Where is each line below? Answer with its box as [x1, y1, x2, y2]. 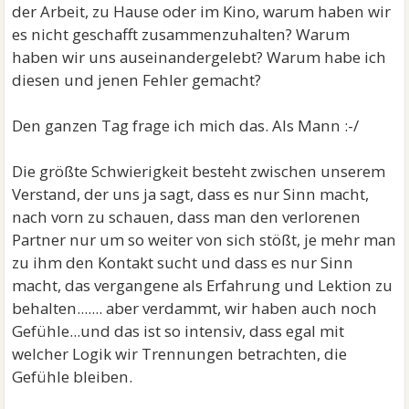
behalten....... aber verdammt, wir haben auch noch [12, 298, 378, 319]
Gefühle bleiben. [12, 366, 133, 387]
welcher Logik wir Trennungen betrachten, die [12, 343, 348, 364]
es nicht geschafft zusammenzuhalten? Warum [12, 24, 351, 45]
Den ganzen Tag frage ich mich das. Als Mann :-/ [12, 115, 360, 136]
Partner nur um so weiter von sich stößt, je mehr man [12, 229, 397, 250]
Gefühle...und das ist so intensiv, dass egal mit [12, 320, 345, 341]
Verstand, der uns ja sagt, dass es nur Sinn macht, [12, 184, 370, 204]
